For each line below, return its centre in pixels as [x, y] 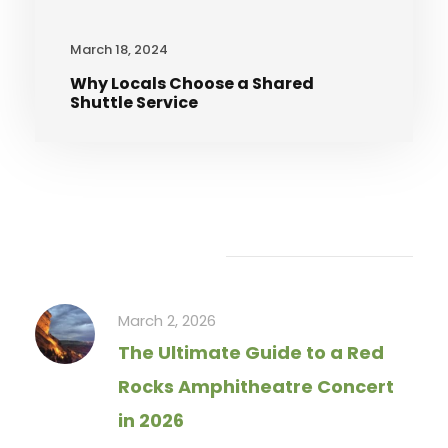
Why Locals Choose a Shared [192, 84]
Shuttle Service [134, 103]
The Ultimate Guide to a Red [251, 353]
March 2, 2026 [167, 321]
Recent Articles [116, 256]
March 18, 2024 [119, 50]
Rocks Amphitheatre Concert [256, 387]
